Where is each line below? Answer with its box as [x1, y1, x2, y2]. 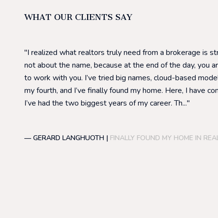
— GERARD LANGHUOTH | [24, 133, 110, 143]
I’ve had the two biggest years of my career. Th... [24, 98, 187, 109]
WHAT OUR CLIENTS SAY [24, 12, 132, 22]
